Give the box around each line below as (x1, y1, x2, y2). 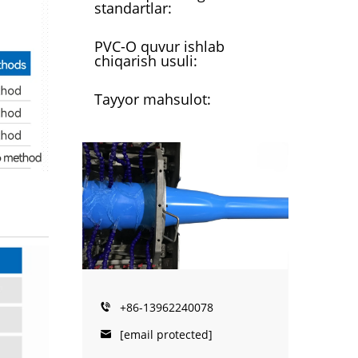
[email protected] (120, 326, 213, 342)
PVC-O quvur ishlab (94, 36, 225, 56)
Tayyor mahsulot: (94, 89, 211, 109)
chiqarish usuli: (94, 50, 197, 70)
